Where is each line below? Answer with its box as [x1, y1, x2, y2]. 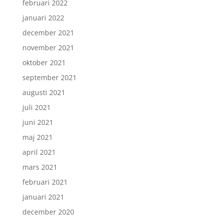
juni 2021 [22, 117, 53, 127]
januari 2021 [22, 192, 64, 202]
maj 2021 [22, 132, 53, 142]
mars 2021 [22, 162, 57, 172]
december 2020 [22, 207, 74, 217]
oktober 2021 [22, 58, 66, 67]
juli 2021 [22, 103, 51, 112]
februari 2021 [22, 177, 68, 187]
